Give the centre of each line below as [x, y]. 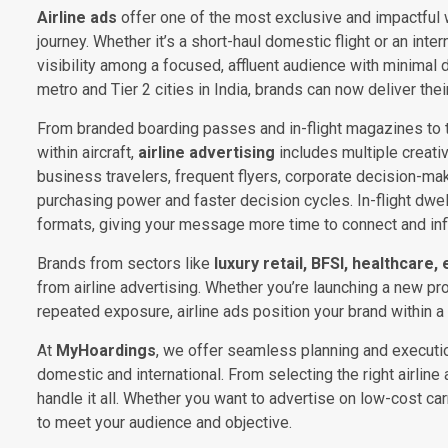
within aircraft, [87, 152]
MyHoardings [106, 350]
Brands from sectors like [125, 263]
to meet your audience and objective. [164, 422]
